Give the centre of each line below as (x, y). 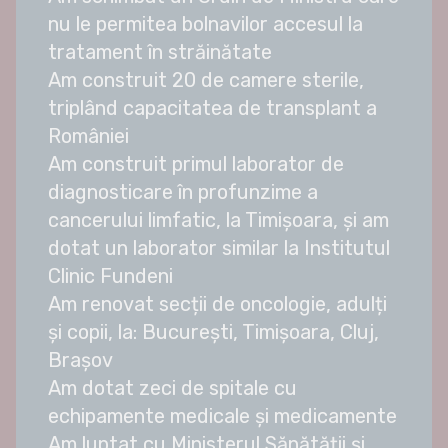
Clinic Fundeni (110, 276)
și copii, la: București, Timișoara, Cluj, (213, 332)
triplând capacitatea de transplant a (212, 108)
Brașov (80, 360)
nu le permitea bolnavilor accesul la (205, 24)
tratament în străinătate (160, 52)
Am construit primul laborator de (196, 164)
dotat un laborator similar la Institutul (219, 248)
